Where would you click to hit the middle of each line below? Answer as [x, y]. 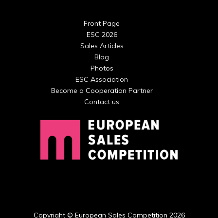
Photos [102, 68]
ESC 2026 [102, 35]
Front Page [102, 23]
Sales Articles [102, 46]
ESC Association [102, 79]
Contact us [102, 102]
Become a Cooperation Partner [102, 91]
